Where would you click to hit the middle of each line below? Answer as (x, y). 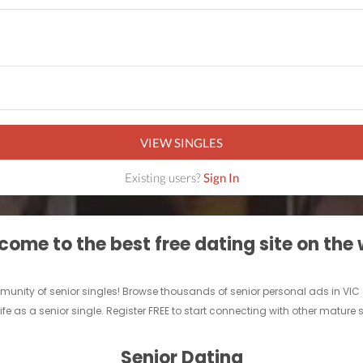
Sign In (221, 178)
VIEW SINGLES (181, 142)
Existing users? (164, 178)
